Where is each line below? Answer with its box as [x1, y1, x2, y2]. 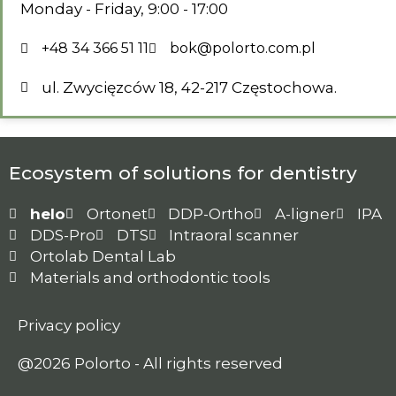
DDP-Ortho [168, 205, 255, 223]
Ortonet [86, 205, 148, 223]
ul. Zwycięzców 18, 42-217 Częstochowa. [41, 79, 337, 96]
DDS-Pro [29, 226, 95, 244]
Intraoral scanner [169, 226, 300, 244]
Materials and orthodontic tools [29, 269, 270, 286]
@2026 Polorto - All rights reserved [18, 354, 283, 372]
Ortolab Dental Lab [29, 247, 176, 265]
